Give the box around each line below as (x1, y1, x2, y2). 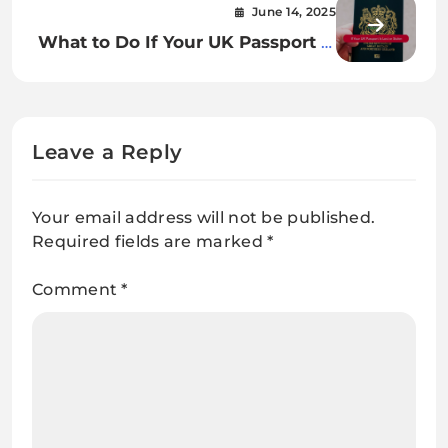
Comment (32, 280, 122, 300)
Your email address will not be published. (32, 208, 376, 228)
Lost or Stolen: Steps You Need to (41, 57, 336, 79)
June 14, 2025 (252, 4, 336, 20)
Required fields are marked (32, 232, 268, 252)
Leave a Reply (32, 140, 183, 165)
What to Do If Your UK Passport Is (38, 31, 336, 53)
